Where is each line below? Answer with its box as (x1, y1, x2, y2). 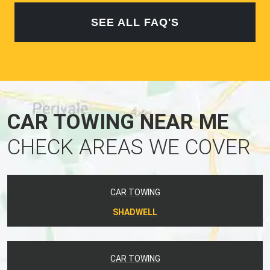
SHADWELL (113, 207, 157, 217)
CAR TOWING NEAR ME (7, 109, 228, 134)
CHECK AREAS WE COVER (7, 134, 251, 160)
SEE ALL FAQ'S (91, 16, 179, 28)
